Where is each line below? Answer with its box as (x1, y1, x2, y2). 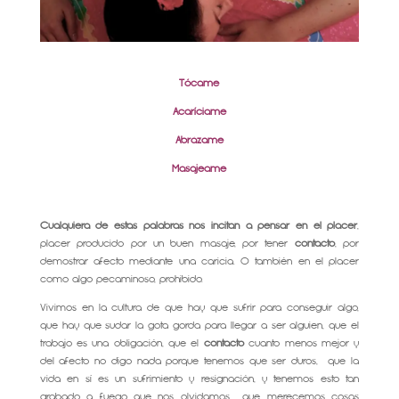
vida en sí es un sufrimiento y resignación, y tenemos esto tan (39, 371, 360, 386)
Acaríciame (172, 104, 226, 118)
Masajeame (172, 161, 227, 175)
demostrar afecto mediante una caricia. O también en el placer (39, 254, 360, 268)
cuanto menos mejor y (243, 336, 360, 350)
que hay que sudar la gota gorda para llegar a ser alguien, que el (39, 318, 360, 332)
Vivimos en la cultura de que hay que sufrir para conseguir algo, (39, 300, 360, 314)
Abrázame (175, 133, 224, 147)
